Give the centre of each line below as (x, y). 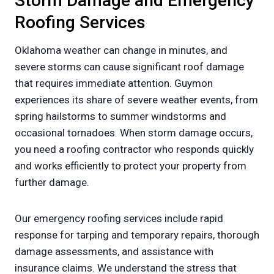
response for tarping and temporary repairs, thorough (137, 235)
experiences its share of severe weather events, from (136, 100)
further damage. (52, 183)
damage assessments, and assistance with (114, 252)
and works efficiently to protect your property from (131, 166)
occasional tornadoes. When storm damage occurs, (134, 133)
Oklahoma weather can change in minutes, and (121, 50)
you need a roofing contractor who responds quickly (134, 150)
